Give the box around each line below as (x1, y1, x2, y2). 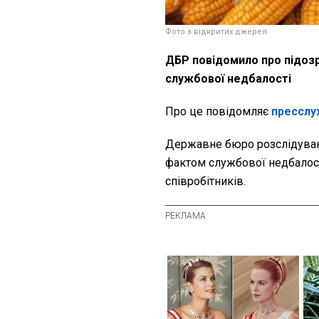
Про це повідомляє (165, 105, 271, 119)
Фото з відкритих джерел (165, 27, 267, 37)
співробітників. (165, 174, 246, 189)
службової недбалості (165, 72, 291, 86)
